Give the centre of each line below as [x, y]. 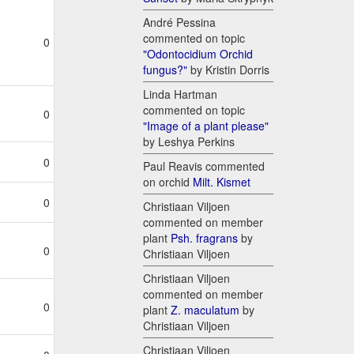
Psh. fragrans [204, 238]
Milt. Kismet [222, 182]
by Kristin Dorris [228, 70]
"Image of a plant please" [206, 126]
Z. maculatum [205, 310]
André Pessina [179, 23]
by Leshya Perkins [189, 142]
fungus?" [165, 70]
